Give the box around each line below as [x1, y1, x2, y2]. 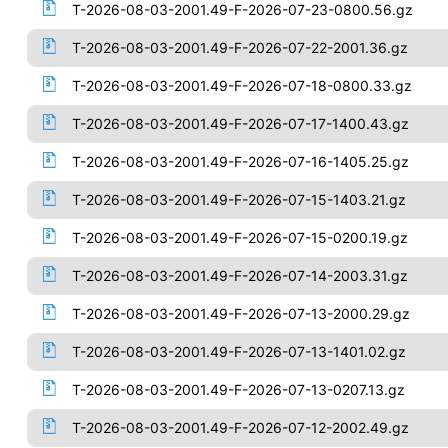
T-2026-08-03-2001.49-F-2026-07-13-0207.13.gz [71, 381, 405, 398]
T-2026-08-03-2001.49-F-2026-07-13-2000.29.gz [71, 305, 410, 322]
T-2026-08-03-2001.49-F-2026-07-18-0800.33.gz [71, 77, 412, 94]
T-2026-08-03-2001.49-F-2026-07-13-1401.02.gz [71, 343, 406, 360]
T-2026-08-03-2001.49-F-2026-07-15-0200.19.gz [71, 229, 408, 246]
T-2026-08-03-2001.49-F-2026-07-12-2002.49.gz [71, 419, 409, 436]
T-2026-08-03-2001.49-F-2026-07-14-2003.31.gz [71, 267, 408, 284]
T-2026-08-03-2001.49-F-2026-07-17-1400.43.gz [71, 115, 409, 132]
